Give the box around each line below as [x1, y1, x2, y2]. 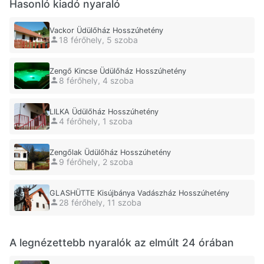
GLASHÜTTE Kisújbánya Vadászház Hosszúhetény [49, 189, 229, 198]
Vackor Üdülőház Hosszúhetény [49, 26, 163, 35]
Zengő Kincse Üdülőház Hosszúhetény [49, 67, 186, 76]
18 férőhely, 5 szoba [59, 34, 138, 45]
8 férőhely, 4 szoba [59, 75, 134, 85]
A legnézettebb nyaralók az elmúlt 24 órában [9, 236, 234, 249]
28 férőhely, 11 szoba [59, 197, 141, 207]
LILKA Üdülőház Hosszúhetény [49, 107, 159, 117]
